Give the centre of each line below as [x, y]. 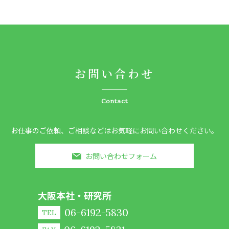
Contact [114, 101]
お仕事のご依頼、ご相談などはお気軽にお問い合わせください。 [114, 131]
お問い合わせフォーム [121, 156]
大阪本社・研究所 [75, 196]
